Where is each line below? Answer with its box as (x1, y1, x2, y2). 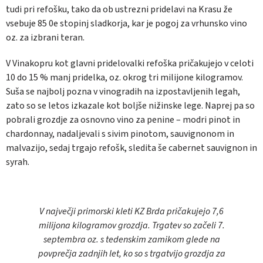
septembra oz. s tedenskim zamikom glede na (43, 233, 220, 247)
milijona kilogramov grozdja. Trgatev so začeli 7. (38, 219, 225, 232)
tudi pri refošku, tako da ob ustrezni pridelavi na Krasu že (6, 3, 232, 16)
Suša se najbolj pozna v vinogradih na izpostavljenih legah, (6, 85, 240, 99)
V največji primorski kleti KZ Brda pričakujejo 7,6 (39, 205, 224, 218)
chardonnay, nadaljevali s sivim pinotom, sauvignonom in (6, 127, 234, 141)
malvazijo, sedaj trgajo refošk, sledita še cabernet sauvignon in (6, 141, 257, 155)
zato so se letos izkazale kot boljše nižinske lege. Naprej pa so (6, 99, 255, 113)
